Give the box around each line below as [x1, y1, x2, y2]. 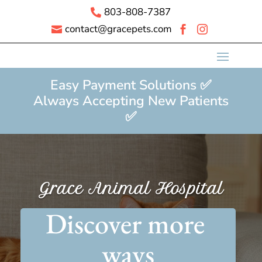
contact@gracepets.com [64, 22, 172, 36]
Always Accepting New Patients [33, 92, 229, 110]
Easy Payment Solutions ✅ [50, 76, 212, 94]
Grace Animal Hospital [38, 180, 223, 198]
